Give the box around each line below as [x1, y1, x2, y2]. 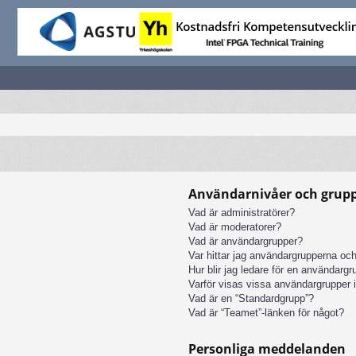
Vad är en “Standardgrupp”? [188, 292, 314, 304]
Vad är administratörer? [188, 206, 295, 219]
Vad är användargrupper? [188, 234, 303, 247]
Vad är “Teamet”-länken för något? [188, 306, 344, 319]
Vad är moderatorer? [188, 220, 281, 233]
